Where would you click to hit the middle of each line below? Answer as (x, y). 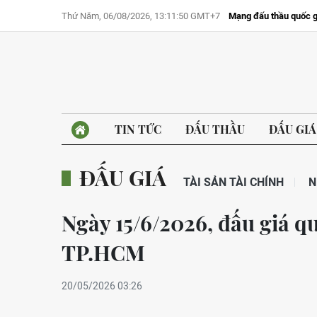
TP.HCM (103, 253)
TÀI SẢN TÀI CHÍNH (234, 182)
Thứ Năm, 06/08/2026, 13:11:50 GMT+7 (141, 16)
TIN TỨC (138, 129)
